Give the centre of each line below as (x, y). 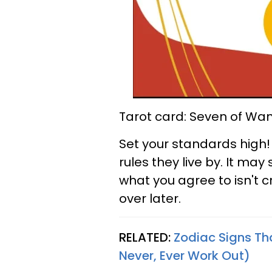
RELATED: (146, 237)
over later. (150, 199)
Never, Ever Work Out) (185, 256)
